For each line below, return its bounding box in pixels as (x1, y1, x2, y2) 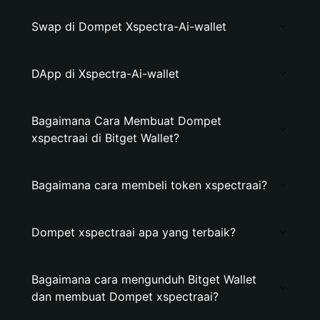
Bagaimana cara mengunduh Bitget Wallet (31, 272, 256, 286)
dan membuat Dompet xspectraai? (31, 289, 219, 304)
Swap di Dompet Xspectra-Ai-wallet (31, 19, 226, 34)
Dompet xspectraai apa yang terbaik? (31, 225, 236, 239)
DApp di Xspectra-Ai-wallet (31, 66, 179, 81)
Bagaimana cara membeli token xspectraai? (31, 178, 267, 192)
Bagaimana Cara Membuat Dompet (31, 114, 221, 128)
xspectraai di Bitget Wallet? (31, 131, 179, 145)
